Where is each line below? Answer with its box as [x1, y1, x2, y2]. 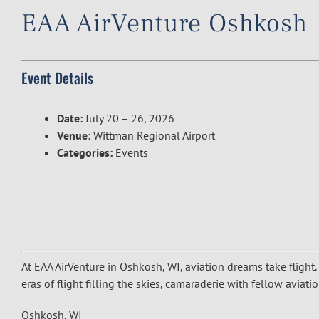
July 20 [85, 111, 119, 125]
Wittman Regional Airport [93, 128, 215, 142]
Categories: [57, 145, 113, 159]
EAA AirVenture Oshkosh [21, 7, 308, 40]
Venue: [57, 128, 90, 142]
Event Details [21, 67, 93, 88]
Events [115, 145, 148, 159]
